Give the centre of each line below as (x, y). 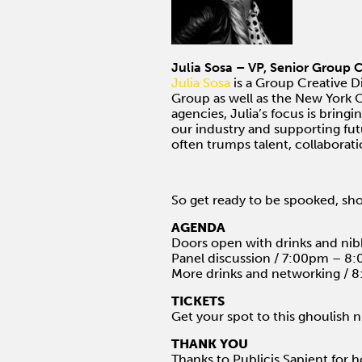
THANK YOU (210, 344)
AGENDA (198, 228)
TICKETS (198, 301)
